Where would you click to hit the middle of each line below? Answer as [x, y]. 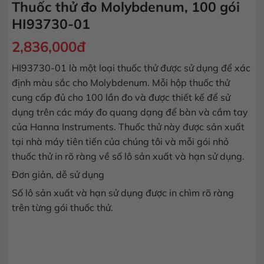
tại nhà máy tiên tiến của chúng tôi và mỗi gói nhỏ [120, 142]
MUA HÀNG [132, 257]
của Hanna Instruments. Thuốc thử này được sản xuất [128, 127]
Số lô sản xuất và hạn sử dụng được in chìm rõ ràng [123, 193]
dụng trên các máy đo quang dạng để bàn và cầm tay [130, 112]
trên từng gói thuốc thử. [62, 208]
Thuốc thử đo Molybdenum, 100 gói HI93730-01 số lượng [129, 225]
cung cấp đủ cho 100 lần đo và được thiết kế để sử [121, 98]
